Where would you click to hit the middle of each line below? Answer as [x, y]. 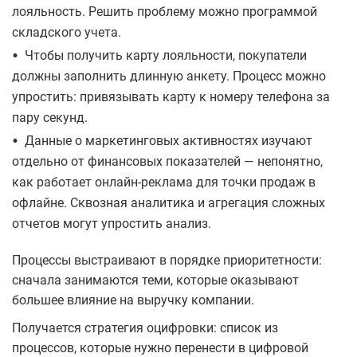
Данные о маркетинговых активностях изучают [169, 141]
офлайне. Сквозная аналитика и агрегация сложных [169, 203]
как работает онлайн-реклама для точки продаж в [164, 182]
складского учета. [67, 33]
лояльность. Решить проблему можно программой [165, 12]
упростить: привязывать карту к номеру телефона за [171, 97]
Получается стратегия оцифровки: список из [145, 328]
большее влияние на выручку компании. [133, 300]
